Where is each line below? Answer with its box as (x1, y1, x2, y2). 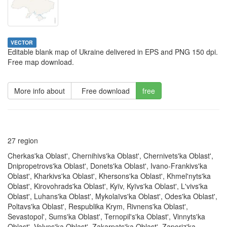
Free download (78, 85, 130, 96)
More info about (14, 85, 65, 96)
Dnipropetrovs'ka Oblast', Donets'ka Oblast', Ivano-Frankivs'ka (8, 160, 207, 171)
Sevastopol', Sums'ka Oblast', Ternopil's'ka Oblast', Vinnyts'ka (8, 211, 205, 221)
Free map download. (8, 56, 74, 67)
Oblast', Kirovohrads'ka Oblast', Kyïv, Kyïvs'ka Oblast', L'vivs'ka (8, 180, 208, 191)
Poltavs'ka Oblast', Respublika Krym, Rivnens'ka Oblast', (8, 201, 188, 211)
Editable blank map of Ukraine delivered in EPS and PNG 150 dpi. (8, 46, 218, 57)
